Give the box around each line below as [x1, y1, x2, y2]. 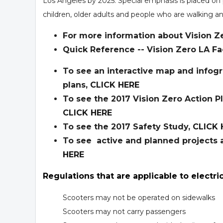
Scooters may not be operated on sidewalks [63, 193, 215, 202]
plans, [63, 80, 90, 90]
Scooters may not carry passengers [63, 207, 186, 216]
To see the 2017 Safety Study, [63, 121, 193, 131]
